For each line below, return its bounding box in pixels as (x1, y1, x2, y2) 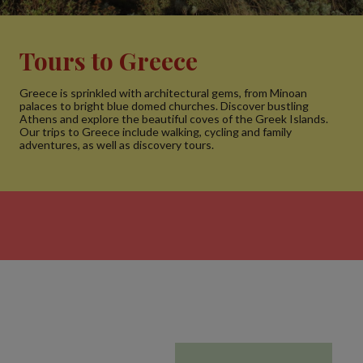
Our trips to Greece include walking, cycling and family (19, 125, 292, 139)
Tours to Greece (19, 45, 198, 77)
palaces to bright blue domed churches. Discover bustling (19, 99, 309, 113)
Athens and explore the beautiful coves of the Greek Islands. (19, 112, 328, 126)
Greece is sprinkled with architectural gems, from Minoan (19, 86, 307, 100)
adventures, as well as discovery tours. (19, 138, 214, 152)
